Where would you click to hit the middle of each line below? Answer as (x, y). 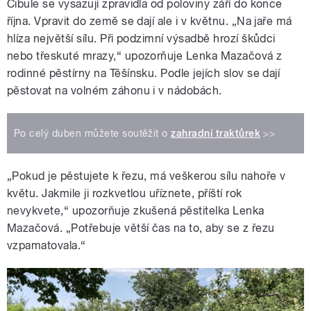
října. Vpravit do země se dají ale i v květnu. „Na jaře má (150, 21)
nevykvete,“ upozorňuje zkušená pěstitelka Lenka (136, 210)
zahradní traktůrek (216, 133)
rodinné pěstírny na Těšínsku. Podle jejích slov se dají (144, 73)
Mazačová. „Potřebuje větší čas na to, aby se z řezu (141, 228)
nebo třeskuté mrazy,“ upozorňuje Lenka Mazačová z (145, 56)
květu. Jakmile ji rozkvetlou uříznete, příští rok (125, 193)
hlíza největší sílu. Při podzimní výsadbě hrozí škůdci (141, 38)
